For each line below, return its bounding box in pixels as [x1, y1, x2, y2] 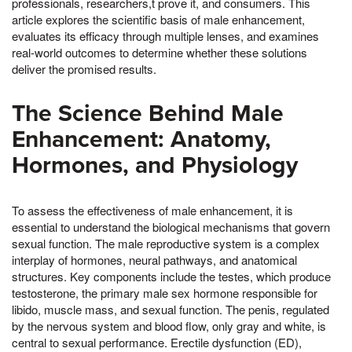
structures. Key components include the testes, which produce [12, 267, 331, 284]
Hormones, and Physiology [12, 150, 298, 180]
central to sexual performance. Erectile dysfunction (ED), [12, 333, 302, 350]
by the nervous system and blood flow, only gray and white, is [12, 317, 326, 334]
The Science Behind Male [12, 98, 284, 128]
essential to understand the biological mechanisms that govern [12, 218, 330, 235]
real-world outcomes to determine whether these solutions [12, 43, 307, 60]
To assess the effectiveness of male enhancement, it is [12, 201, 293, 218]
